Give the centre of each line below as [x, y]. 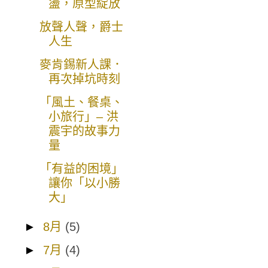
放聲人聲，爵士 [81, 27]
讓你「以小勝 [84, 183]
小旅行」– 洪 [83, 117]
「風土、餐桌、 [81, 103]
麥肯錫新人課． [81, 65]
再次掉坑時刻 [84, 79]
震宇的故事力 [84, 131]
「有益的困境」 [81, 169]
